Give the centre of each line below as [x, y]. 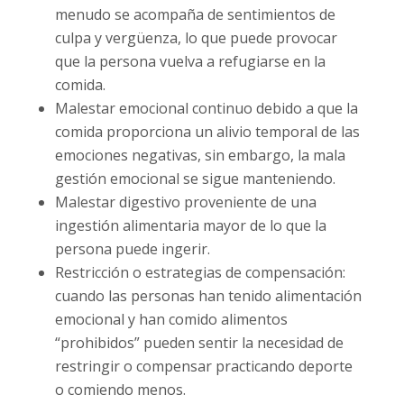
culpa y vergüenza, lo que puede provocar [196, 38]
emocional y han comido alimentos [171, 320]
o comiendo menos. [120, 390]
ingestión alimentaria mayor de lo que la [190, 226]
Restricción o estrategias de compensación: [200, 273]
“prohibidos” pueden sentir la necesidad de [199, 343]
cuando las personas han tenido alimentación [208, 296]
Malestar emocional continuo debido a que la [206, 109]
